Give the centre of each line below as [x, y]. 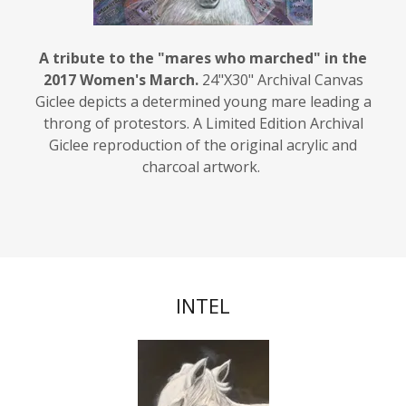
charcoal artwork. [203, 145]
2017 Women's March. [121, 58]
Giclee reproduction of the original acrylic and [203, 124]
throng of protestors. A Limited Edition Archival [203, 102]
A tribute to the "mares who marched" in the [203, 37]
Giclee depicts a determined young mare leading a [203, 80]
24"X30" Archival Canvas [280, 58]
